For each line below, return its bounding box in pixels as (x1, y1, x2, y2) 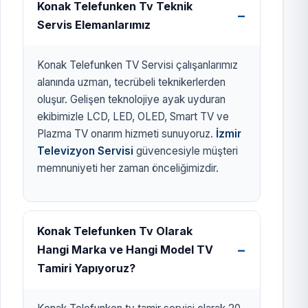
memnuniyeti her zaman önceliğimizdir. (37, 162, 219, 175)
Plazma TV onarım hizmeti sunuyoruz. (37, 127, 216, 141)
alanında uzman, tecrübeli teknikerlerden (37, 76, 225, 89)
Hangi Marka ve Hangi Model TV (37, 243, 213, 257)
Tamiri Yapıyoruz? (37, 261, 135, 276)
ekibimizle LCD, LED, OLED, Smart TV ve (37, 110, 229, 124)
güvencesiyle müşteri (133, 144, 238, 158)
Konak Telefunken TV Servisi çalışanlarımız (37, 58, 238, 72)
